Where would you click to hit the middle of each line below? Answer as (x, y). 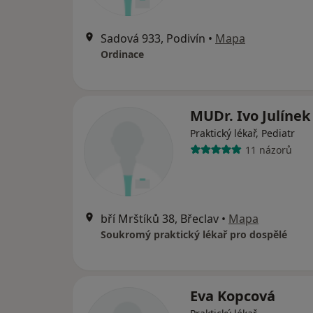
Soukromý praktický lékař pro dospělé (194, 235)
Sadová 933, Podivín (153, 39)
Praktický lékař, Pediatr (242, 133)
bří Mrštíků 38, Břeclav (160, 219)
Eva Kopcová (233, 296)
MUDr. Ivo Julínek (250, 116)
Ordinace (122, 54)
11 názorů (268, 150)
